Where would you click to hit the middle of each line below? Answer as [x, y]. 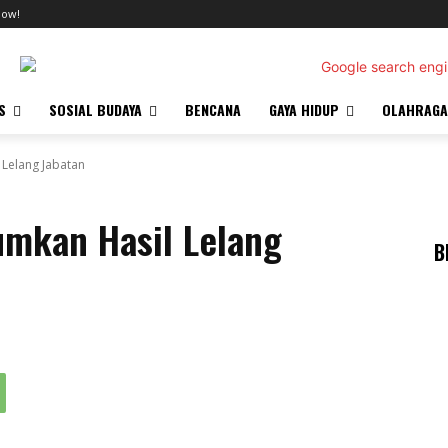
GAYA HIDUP [304, 109]
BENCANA [213, 109]
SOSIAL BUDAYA [95, 109]
